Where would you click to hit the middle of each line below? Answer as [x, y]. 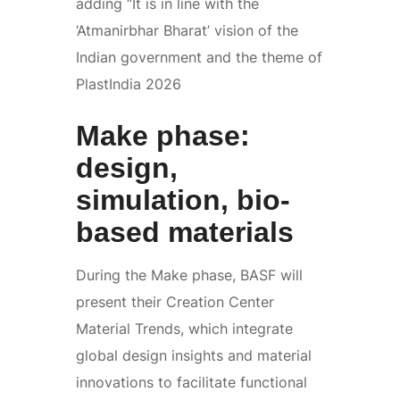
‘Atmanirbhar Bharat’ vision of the [187, 30]
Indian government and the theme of [199, 57]
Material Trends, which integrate [184, 328]
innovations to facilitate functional [192, 382]
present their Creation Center [175, 301]
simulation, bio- [183, 200]
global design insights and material [194, 355]
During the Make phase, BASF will [189, 275]
